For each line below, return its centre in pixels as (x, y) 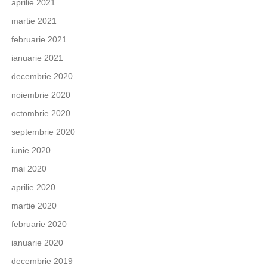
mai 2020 (29, 169)
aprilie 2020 (33, 187)
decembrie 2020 (42, 77)
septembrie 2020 (43, 132)
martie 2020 (34, 206)
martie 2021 (34, 21)
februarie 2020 (39, 224)
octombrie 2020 (41, 114)
